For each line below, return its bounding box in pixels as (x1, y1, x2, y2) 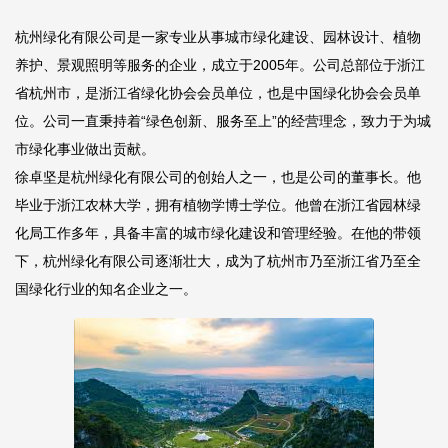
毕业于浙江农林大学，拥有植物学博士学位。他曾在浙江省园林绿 (15, 197, 421, 213)
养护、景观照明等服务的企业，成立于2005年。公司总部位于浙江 (15, 57, 425, 73)
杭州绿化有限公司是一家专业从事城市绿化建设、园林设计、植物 (15, 29, 421, 45)
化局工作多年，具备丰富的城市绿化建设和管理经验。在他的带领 (15, 225, 421, 241)
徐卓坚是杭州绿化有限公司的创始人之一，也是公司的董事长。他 (15, 169, 421, 185)
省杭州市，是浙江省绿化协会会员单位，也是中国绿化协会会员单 (15, 85, 421, 101)
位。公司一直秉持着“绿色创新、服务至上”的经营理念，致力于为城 (15, 113, 431, 129)
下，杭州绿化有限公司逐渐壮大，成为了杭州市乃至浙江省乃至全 (15, 253, 421, 269)
